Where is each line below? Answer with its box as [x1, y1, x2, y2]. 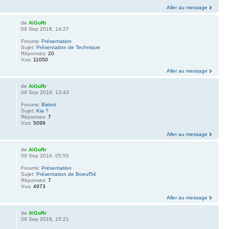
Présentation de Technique [36, 44, 100, 50]
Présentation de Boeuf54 [36, 171, 96, 177]
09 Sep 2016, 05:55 [20, 152, 69, 158]
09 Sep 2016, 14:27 [20, 26, 69, 32]
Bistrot [41, 101, 56, 107]
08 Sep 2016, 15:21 [20, 216, 69, 222]
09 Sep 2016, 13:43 [20, 89, 69, 95]
